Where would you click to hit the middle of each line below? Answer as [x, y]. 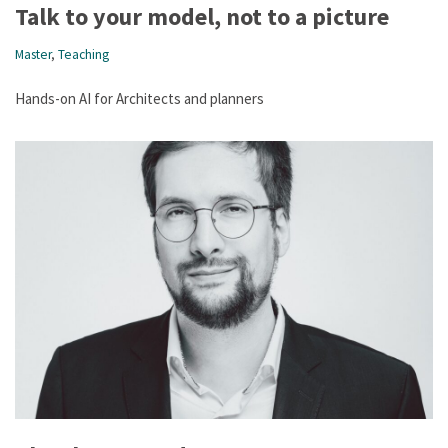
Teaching [83, 54]
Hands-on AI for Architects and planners [139, 98]
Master [33, 54]
